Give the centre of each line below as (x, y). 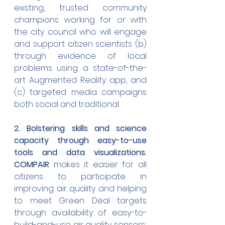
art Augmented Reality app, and (80, 80)
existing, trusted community (80, 8)
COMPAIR (32, 165)
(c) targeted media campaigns (80, 92)
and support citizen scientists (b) (80, 44)
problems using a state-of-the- (80, 68)
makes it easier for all (98, 165)
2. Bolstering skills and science (80, 129)
